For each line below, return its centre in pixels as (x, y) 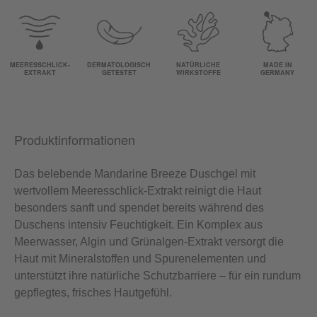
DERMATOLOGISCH (119, 64)
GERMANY (277, 72)
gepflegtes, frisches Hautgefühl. (93, 292)
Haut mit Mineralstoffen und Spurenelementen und (140, 258)
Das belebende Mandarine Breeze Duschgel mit (135, 173)
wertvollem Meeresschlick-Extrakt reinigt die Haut (138, 190)
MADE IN (277, 64)
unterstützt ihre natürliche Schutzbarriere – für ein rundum (157, 275)
